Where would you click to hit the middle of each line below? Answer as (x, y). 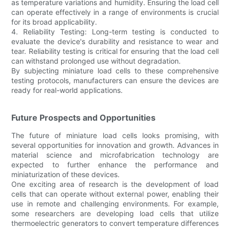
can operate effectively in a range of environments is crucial (115, 12)
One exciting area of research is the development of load (115, 184)
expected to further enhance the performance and (115, 164)
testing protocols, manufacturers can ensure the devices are (115, 80)
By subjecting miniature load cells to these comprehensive (115, 70)
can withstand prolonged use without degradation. (96, 61)
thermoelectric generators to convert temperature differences (115, 223)
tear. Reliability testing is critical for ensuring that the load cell (115, 51)
